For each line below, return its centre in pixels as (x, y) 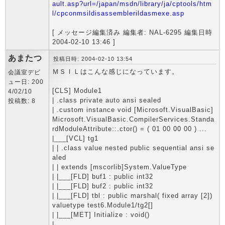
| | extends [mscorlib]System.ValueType (120, 167)
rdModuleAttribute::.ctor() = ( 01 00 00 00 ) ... (130, 129)
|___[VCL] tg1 (75, 138)
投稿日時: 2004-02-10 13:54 (93, 59)
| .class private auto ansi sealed (107, 100)
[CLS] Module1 (77, 91)
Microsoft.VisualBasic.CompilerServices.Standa (133, 119)
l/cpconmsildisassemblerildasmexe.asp (118, 13)
